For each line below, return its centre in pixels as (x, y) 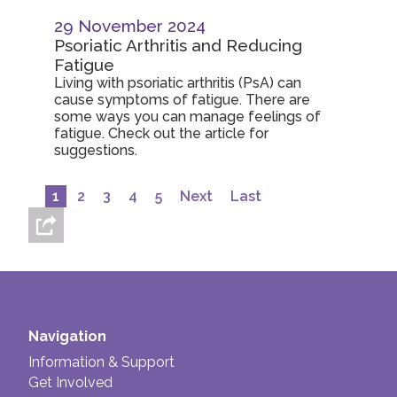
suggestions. (96, 150)
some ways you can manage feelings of (188, 117)
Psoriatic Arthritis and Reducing (179, 45)
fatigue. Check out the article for (162, 133)
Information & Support (101, 362)
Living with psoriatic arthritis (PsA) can (178, 83)
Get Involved (70, 382)
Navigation (67, 336)
